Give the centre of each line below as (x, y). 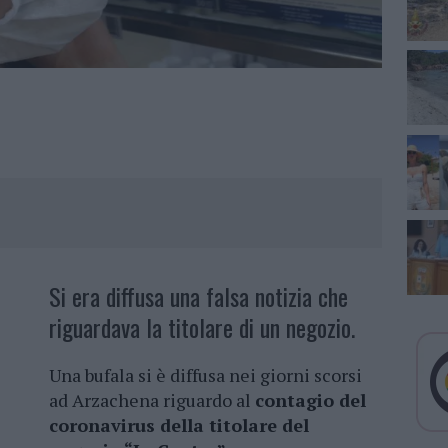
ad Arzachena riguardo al (152, 400)
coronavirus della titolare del (179, 425)
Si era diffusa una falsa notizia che (198, 296)
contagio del (310, 400)
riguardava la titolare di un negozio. (202, 327)
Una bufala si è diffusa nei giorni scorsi (205, 375)
